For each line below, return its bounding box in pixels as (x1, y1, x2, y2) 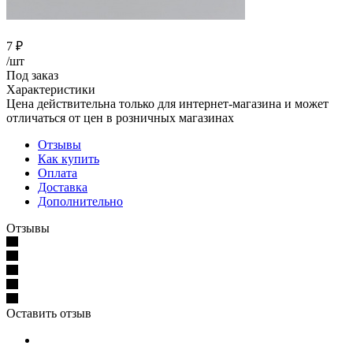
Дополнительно (38, 194, 123, 208)
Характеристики (6, 82, 95, 96)
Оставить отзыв (6, 306, 91, 320)
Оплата (38, 165, 77, 180)
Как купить (38, 151, 99, 165)
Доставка (38, 180, 87, 194)
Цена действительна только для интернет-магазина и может (6, 96, 329, 110)
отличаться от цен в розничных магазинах (6, 110, 234, 124)
